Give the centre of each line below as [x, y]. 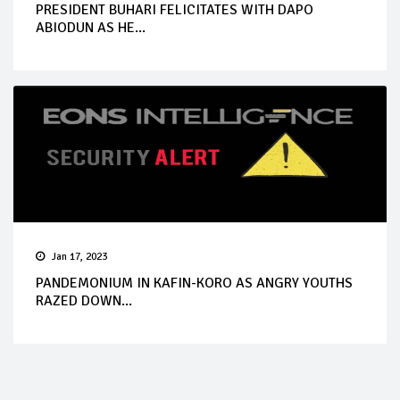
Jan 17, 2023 [79, 257]
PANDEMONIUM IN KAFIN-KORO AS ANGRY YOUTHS [194, 283]
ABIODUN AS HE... [91, 28]
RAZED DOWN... [84, 301]
